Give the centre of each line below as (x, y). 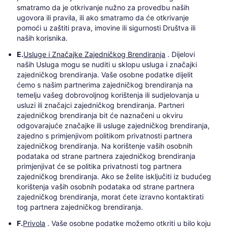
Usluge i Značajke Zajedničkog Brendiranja (95, 54)
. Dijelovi (180, 54)
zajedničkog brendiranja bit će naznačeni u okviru (100, 115)
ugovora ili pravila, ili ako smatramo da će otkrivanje (103, 17)
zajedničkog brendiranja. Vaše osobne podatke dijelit (105, 74)
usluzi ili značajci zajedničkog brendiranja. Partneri (101, 105)
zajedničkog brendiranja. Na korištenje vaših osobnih (105, 146)
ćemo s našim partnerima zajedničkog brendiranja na (105, 84)
